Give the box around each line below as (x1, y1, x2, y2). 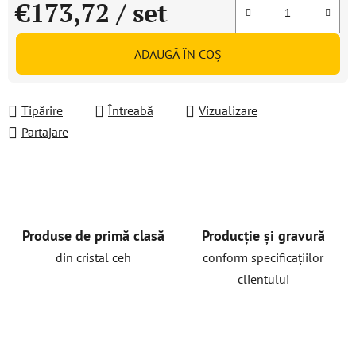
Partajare (21, 124, 68, 140)
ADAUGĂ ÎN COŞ (134, 46, 222, 62)
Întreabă (108, 103, 153, 118)
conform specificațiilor (203, 250, 323, 265)
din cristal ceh (55, 250, 131, 265)
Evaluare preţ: (15, 29, 91, 45)
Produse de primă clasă (21, 226, 164, 245)
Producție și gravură (201, 226, 325, 245)
